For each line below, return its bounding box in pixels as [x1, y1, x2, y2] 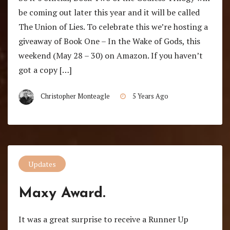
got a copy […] [18, 64, 72, 76]
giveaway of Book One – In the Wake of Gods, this [18, 35, 200, 47]
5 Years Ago [132, 92, 168, 101]
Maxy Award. [18, 186, 105, 201]
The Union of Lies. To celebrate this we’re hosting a [18, 21, 208, 33]
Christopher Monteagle [40, 92, 110, 101]
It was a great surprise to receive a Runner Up [18, 214, 188, 225]
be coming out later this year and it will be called [18, 7, 200, 18]
